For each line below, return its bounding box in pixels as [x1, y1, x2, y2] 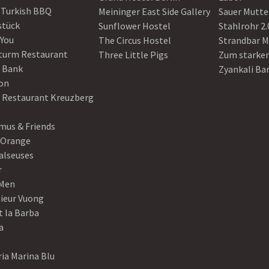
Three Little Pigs [98, 49, 168, 61]
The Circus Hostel [98, 34, 171, 46]
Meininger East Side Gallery [98, 5, 210, 17]
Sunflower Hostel [98, 20, 171, 32]
